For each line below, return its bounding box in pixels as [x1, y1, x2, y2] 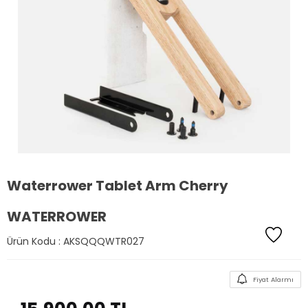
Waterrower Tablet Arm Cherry [7, 176, 228, 195]
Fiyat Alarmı [253, 274, 294, 284]
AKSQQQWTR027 [63, 234, 144, 248]
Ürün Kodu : [7, 234, 63, 248]
